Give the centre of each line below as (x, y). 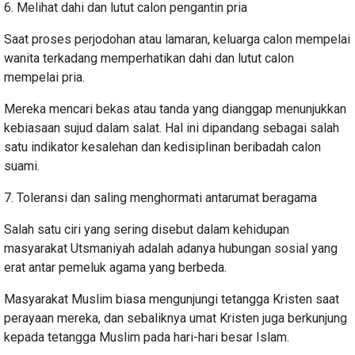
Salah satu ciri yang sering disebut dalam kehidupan (147, 229)
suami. (22, 166)
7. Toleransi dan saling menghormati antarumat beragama (160, 197)
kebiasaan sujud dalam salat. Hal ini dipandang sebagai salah (172, 128)
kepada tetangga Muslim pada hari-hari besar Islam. (147, 337)
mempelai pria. (44, 77)
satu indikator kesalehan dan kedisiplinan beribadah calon (162, 147)
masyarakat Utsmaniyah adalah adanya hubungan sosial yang (171, 248)
